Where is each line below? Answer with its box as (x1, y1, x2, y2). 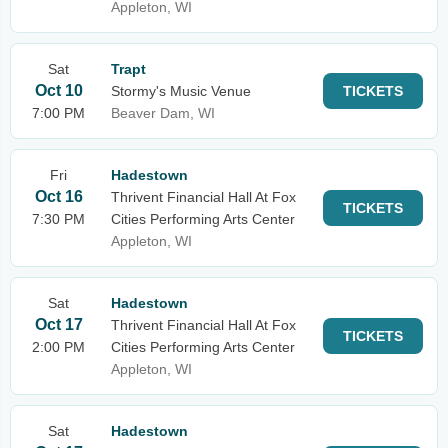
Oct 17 (34, 316, 83, 333)
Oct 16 (34, 188, 83, 205)
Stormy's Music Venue (111, 83, 251, 99)
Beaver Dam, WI (111, 105, 215, 121)
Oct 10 (34, 82, 83, 99)
